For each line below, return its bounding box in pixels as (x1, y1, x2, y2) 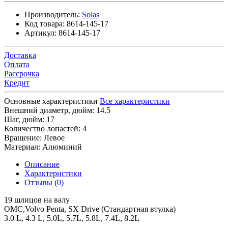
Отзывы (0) (24, 178, 64, 187)
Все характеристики (100, 96, 170, 105)
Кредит (4, 78, 30, 87)
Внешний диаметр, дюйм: (4, 105, 94, 115)
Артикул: (24, 28, 56, 37)
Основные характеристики (4, 96, 98, 105)
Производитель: (24, 10, 80, 19)
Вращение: (4, 133, 42, 142)
